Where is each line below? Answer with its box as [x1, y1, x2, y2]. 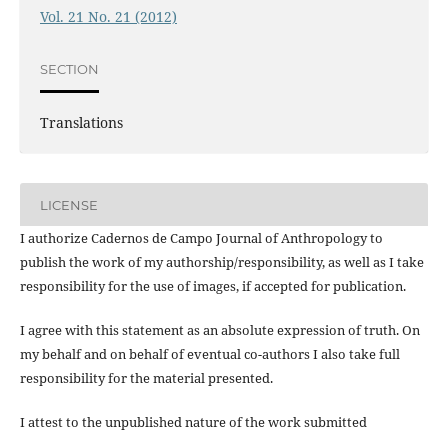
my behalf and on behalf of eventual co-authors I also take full [19, 345, 400, 364]
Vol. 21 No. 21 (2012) [39, 7, 177, 27]
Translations [39, 113, 123, 133]
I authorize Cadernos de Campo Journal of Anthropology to [19, 229, 383, 248]
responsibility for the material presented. [19, 369, 273, 388]
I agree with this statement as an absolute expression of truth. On [19, 321, 420, 340]
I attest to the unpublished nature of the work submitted [19, 413, 367, 432]
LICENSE [39, 196, 98, 213]
